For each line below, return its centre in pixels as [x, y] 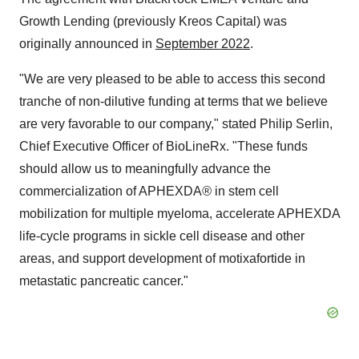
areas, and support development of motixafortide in [162, 258]
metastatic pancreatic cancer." [104, 281]
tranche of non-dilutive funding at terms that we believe [173, 101]
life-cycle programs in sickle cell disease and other [162, 236]
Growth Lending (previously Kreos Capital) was [153, 21]
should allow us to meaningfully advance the [145, 169]
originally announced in [87, 44]
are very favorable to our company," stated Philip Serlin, [176, 124]
